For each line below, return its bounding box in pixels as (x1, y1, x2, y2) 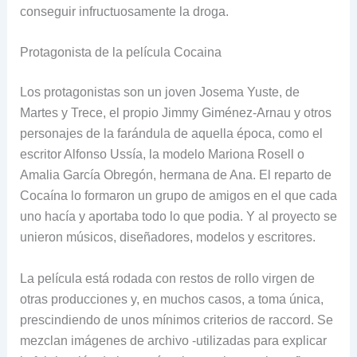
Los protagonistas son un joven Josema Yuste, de (19, 85, 300, 100)
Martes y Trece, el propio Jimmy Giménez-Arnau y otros (19, 106, 331, 120)
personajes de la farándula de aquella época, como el (19, 127, 323, 141)
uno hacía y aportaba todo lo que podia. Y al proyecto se (19, 210, 337, 224)
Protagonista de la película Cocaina (19, 45, 222, 60)
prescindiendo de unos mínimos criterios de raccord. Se (19, 312, 333, 327)
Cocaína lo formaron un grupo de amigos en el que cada (19, 189, 337, 203)
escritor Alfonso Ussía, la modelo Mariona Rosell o (19, 147, 304, 162)
